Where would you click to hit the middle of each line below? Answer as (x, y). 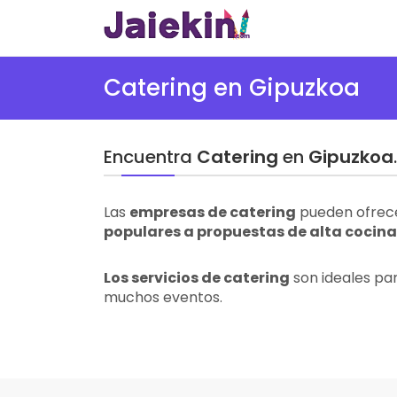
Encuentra (150, 157)
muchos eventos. (163, 297)
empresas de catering (213, 212)
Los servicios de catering (197, 278)
